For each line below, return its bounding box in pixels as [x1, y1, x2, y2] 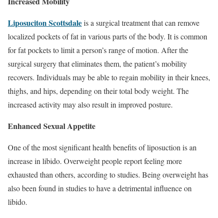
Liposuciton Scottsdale [8, 17, 82, 28]
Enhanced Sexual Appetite [8, 120, 95, 131]
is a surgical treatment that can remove [82, 17, 200, 28]
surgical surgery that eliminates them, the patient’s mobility [8, 58, 187, 69]
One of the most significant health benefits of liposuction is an [8, 142, 197, 152]
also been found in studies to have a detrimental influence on [8, 182, 192, 193]
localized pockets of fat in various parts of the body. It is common [8, 31, 207, 41]
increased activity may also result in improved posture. [8, 99, 173, 109]
